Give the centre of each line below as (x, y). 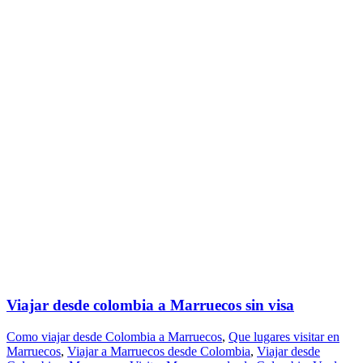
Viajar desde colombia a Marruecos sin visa (150, 305)
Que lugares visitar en (284, 336)
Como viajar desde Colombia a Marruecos (114, 336)
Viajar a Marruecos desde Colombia (159, 351)
